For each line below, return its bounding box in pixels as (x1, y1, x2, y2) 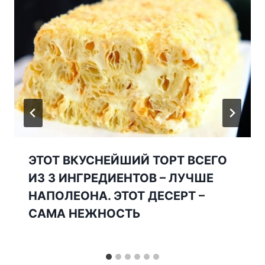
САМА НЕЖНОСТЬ (28, 206, 141, 221)
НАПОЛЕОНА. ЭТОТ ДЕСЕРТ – (28, 189, 205, 203)
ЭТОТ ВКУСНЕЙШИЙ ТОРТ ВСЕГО (28, 153, 227, 168)
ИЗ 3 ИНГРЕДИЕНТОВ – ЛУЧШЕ (28, 171, 214, 186)
